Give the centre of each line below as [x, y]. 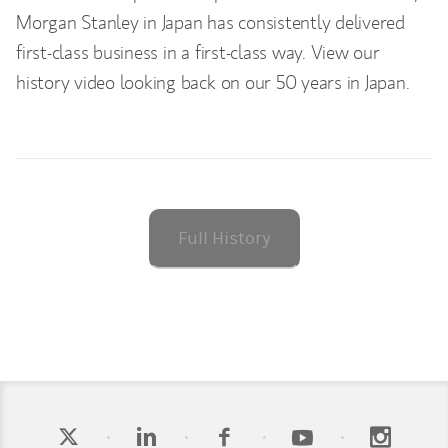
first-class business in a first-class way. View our [198, 52]
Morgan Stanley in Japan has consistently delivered [211, 22]
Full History [224, 239]
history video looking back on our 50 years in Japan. [213, 82]
